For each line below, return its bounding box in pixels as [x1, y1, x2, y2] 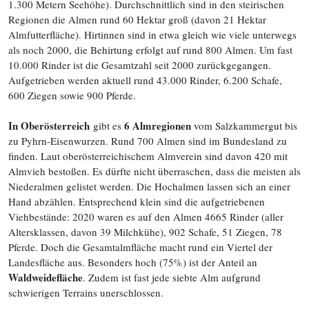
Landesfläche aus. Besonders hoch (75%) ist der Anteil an [8, 255, 257, 269]
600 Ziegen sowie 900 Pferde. [8, 88, 143, 102]
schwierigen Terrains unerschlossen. [8, 286, 163, 299]
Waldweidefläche [8, 270, 83, 285]
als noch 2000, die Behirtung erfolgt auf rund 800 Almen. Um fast [8, 43, 292, 57]
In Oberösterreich [8, 118, 90, 133]
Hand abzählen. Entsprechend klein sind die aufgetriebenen [8, 195, 265, 208]
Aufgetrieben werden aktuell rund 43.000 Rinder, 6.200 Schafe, [8, 73, 282, 87]
